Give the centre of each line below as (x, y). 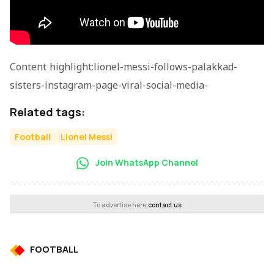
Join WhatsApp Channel (146, 162)
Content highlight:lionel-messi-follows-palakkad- (124, 68)
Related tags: (47, 112)
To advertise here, (120, 205)
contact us (165, 205)
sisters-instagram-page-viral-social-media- (109, 86)
